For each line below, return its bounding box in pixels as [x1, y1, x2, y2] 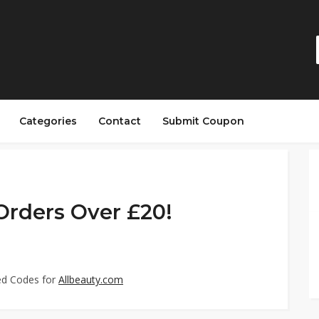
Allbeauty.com [58, 273, 123, 286]
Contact [98, 115, 141, 127]
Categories [19, 115, 77, 127]
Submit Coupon [162, 115, 244, 127]
